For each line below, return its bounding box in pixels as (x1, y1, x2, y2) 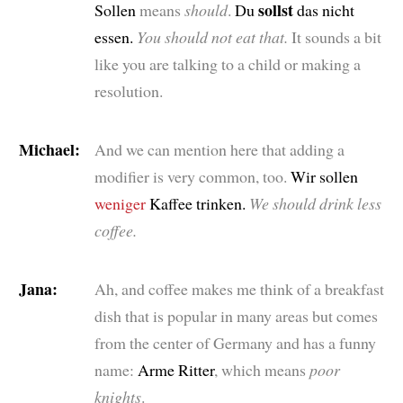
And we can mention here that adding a (94, 138, 345, 160)
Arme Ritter (133, 358, 214, 381)
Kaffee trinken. (145, 192, 249, 214)
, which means (213, 358, 309, 381)
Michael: (18, 137, 80, 161)
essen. (94, 25, 137, 48)
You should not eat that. (136, 25, 288, 48)
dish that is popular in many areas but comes (94, 304, 378, 327)
